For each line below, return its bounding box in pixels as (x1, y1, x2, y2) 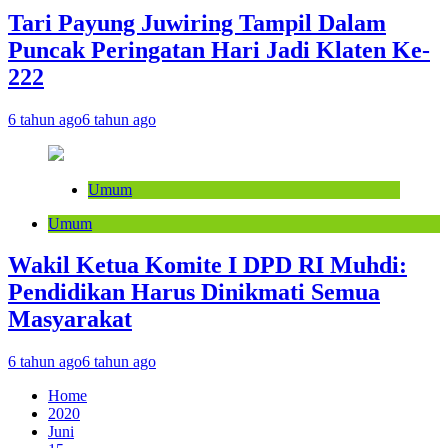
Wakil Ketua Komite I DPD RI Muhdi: (8, 252, 407, 279)
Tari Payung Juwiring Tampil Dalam (8, 9, 386, 36)
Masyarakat (8, 306, 132, 333)
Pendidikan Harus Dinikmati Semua (8, 279, 380, 306)
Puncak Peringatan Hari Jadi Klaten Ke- (8, 36, 430, 63)
